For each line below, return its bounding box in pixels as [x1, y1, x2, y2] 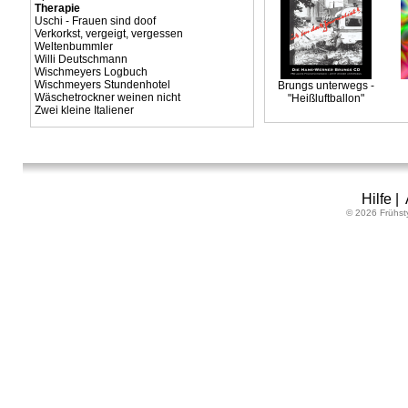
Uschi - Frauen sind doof [34, 15, 156, 27]
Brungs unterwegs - [277, 79, 374, 92]
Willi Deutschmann [34, 53, 127, 66]
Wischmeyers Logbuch [34, 66, 148, 78]
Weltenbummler [34, 40, 113, 53]
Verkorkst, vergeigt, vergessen [34, 27, 183, 40]
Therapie [34, 2, 80, 15]
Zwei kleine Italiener [34, 104, 134, 117]
